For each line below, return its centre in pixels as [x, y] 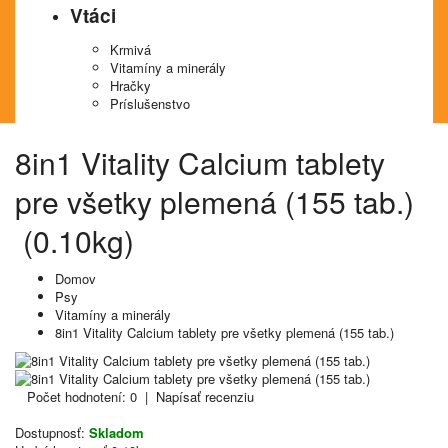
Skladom [116, 432]
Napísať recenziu [205, 396]
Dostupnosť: [50, 432]
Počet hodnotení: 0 [82, 396]
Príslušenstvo [150, 103]
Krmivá [130, 49]
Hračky [130, 85]
